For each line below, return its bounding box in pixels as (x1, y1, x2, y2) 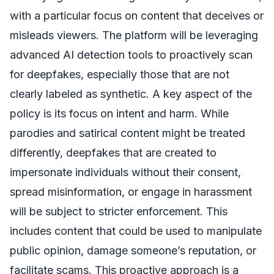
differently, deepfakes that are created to (10, 146, 217, 159)
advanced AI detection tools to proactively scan (10, 48, 253, 61)
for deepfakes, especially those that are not (10, 67, 229, 81)
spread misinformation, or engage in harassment (10, 185, 252, 198)
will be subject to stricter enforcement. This (10, 204, 228, 218)
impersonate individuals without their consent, (10, 165, 241, 179)
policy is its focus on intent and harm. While (10, 106, 229, 120)
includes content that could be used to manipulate (10, 224, 262, 237)
